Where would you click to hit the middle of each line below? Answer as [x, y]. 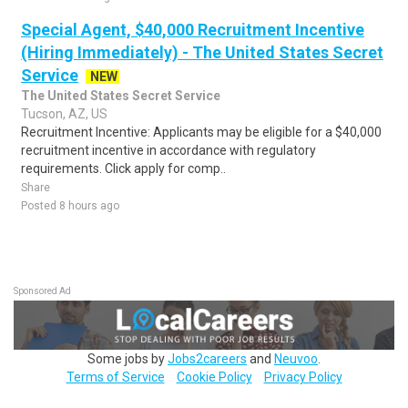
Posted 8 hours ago [70, 206]
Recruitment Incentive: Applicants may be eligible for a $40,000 [201, 132]
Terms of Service [115, 377]
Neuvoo [296, 358]
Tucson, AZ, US [64, 114]
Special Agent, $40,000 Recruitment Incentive [193, 30]
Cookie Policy [214, 377]
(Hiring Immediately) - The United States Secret [202, 52]
